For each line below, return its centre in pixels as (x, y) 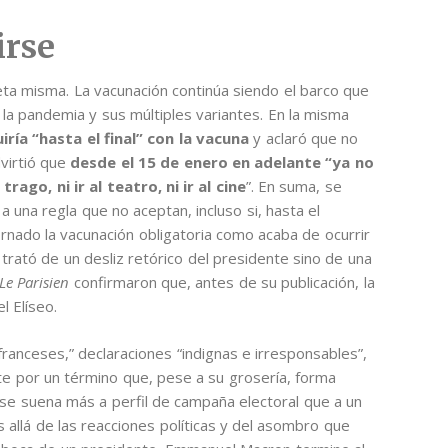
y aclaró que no (303, 138)
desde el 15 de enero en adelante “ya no (222, 162)
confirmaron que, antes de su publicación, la (222, 282)
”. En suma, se (293, 186)
